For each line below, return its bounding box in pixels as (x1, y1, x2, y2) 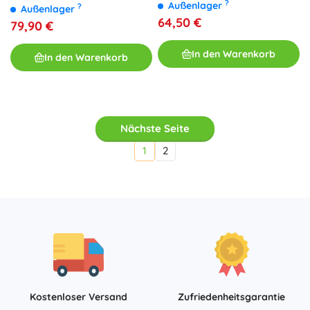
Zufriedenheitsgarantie (178, 291, 285, 304)
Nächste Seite (120, 122, 190, 136)
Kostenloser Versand (30, 291, 127, 304)
